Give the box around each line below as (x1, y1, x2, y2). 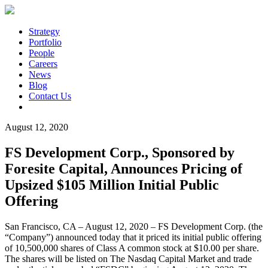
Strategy (29, 26, 60, 36)
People (29, 48, 54, 58)
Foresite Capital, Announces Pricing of (5, 160, 242, 176)
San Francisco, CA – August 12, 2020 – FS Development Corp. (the (5, 221, 263, 232)
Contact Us (29, 91, 71, 101)
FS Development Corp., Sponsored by (5, 144, 234, 160)
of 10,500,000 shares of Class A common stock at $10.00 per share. (5, 242, 259, 253)
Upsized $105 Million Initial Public (5, 176, 219, 193)
